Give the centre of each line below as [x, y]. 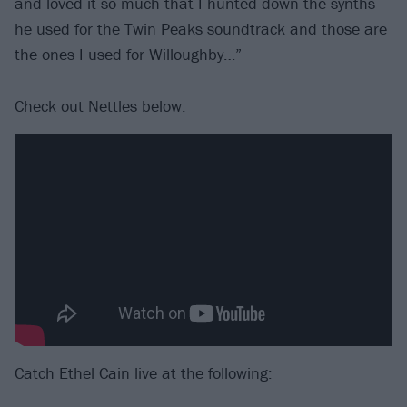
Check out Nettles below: [100, 105]
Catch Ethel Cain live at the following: [144, 372]
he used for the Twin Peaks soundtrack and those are [201, 29]
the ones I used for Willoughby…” [128, 55]
